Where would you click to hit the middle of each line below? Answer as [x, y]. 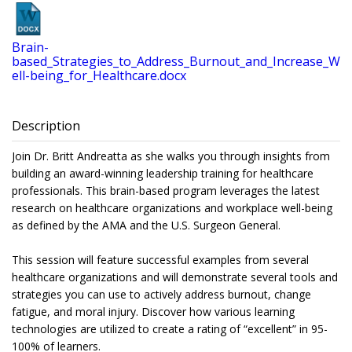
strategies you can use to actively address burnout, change [161, 295]
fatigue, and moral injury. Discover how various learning [153, 312]
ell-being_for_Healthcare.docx [99, 76]
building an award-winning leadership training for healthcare [163, 174]
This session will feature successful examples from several [160, 260]
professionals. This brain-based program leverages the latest [166, 191]
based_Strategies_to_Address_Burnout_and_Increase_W [176, 62]
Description [46, 126]
